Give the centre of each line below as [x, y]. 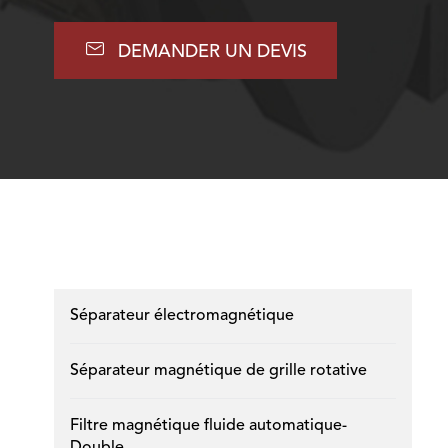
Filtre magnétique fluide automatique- [208, 426]
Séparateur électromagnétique [181, 316]
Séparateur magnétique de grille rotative [218, 371]
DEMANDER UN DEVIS [212, 52]
